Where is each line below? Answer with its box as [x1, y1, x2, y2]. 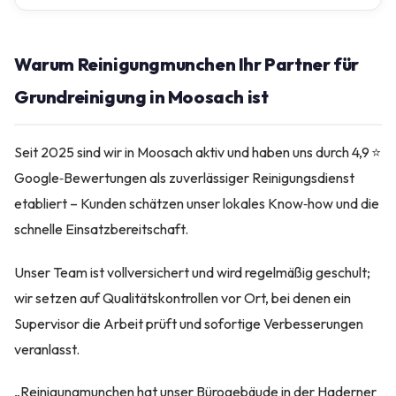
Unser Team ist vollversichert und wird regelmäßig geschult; [14, 263, 370, 281]
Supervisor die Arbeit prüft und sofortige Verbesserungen [14, 314, 363, 332]
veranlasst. [14, 339, 80, 358]
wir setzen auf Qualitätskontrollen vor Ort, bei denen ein [14, 288, 351, 307]
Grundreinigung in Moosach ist [14, 86, 269, 109]
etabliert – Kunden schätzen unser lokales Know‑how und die [14, 194, 379, 213]
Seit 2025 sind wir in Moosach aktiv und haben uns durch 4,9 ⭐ [14, 143, 381, 162]
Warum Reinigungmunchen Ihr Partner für [14, 53, 359, 76]
